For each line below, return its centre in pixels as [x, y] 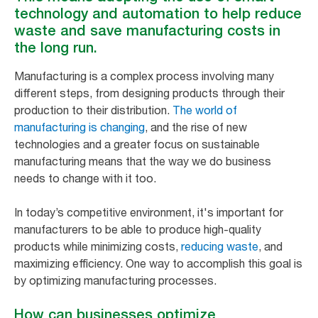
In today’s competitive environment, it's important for [149, 212]
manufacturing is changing [79, 127]
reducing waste [220, 246]
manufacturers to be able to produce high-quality [138, 229]
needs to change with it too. [87, 178]
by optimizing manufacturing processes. [117, 280]
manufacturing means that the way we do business [143, 161]
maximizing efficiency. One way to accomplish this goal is [158, 263]
